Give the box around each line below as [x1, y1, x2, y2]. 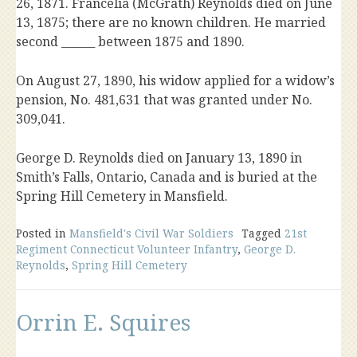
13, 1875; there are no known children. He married [16, 14, 326, 32]
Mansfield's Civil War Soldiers [69, 226, 233, 241]
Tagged [241, 226, 284, 241]
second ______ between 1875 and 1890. [16, 33, 245, 51]
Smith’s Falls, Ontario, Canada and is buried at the [16, 168, 317, 186]
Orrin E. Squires [16, 307, 190, 338]
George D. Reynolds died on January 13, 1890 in [16, 149, 302, 167]
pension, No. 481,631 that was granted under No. [16, 91, 312, 109]
